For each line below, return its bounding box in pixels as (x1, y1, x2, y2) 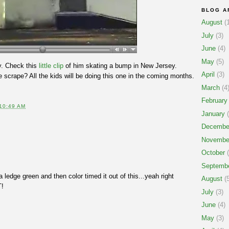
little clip (39, 61, 63, 70)
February (201, 97, 227, 105)
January (201, 109, 225, 118)
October (201, 149, 225, 157)
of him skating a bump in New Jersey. (63, 61, 177, 70)
